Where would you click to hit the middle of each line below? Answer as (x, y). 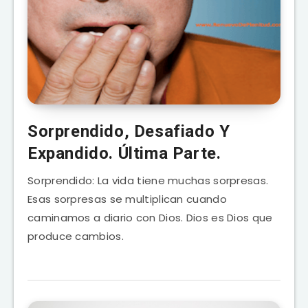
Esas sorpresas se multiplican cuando (127, 199)
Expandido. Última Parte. (124, 153)
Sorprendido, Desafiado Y (129, 131)
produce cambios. (76, 236)
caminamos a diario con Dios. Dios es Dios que (150, 217)
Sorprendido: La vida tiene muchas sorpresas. (148, 180)
